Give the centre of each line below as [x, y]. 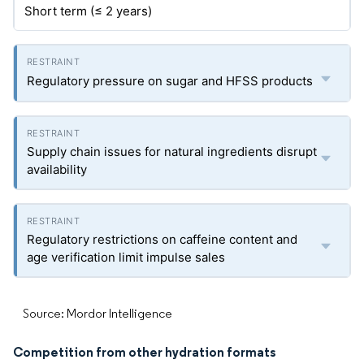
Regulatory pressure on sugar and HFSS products [170, 81]
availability [57, 170]
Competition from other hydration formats [145, 352]
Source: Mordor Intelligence [97, 314]
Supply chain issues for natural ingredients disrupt [172, 152]
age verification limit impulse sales [126, 258]
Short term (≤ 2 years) [88, 11]
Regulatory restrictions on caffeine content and [162, 240]
